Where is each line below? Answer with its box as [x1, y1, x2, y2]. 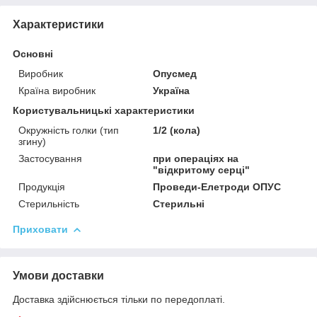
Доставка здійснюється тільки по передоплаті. [13, 293, 225, 305]
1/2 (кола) [153, 124, 201, 136]
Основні [13, 47, 53, 59]
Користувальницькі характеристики [13, 104, 195, 116]
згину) [18, 135, 46, 147]
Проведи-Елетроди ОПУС [153, 180, 282, 192]
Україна [153, 84, 190, 96]
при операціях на [153, 152, 239, 164]
